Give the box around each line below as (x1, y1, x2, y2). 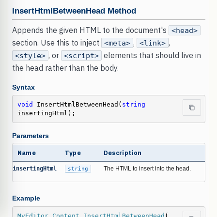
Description (103, 148, 142, 157)
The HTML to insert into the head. (103, 165, 191, 171)
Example (12, 195, 40, 202)
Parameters (12, 132, 49, 140)
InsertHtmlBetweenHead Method (12, 6, 136, 15)
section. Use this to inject (12, 38, 101, 48)
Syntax (12, 83, 35, 91)
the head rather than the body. (12, 63, 119, 73)
